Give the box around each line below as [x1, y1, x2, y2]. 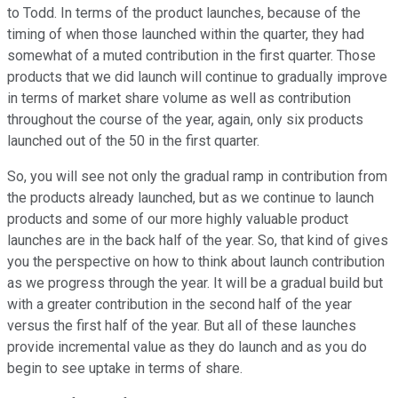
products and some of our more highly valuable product [7, 211, 348, 228]
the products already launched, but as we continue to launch [7, 189, 374, 207]
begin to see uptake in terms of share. [7, 360, 243, 378]
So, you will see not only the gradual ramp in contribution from [7, 168, 387, 186]
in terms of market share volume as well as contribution [7, 90, 351, 107]
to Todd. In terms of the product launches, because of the [7, 4, 361, 22]
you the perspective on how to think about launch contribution [7, 253, 385, 271]
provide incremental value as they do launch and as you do [7, 338, 367, 356]
